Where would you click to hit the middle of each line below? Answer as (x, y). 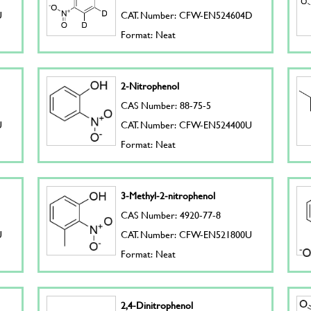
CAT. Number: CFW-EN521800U (187, 234)
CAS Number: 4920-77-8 (171, 215)
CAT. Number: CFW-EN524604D (187, 15)
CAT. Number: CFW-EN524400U (187, 125)
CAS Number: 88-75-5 (166, 105)
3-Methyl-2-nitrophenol (168, 195)
